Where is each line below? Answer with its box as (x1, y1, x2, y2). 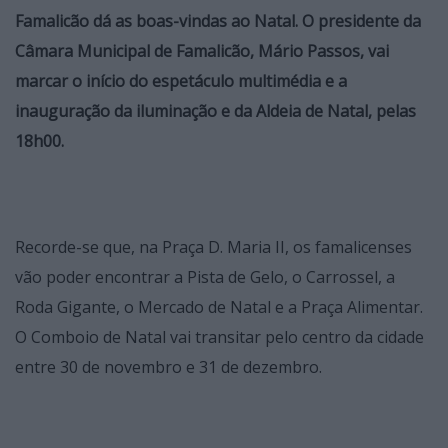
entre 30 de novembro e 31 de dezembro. (15, 356, 322, 379)
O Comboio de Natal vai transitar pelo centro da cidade (15, 326, 424, 349)
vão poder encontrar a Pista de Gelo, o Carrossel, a (15, 266, 395, 289)
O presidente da (302, 10, 421, 33)
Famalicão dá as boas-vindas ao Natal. (15, 10, 298, 33)
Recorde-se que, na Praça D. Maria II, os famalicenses (15, 236, 412, 259)
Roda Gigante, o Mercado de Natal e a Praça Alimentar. (15, 296, 423, 319)
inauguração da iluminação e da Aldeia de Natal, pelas (15, 100, 416, 123)
